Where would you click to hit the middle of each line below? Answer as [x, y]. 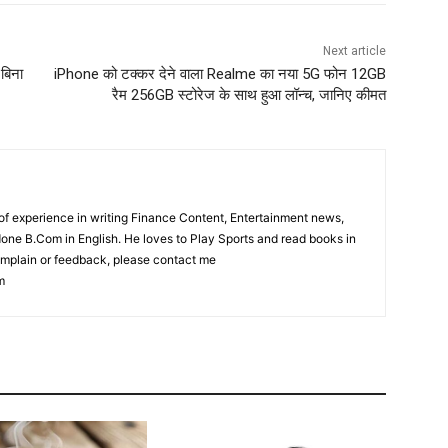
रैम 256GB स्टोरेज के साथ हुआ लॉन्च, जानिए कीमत [248, 95]
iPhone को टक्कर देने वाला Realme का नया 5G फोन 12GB [219, 74]
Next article [354, 51]
